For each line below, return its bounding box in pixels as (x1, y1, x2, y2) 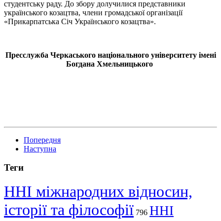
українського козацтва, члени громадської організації (4, 8, 183, 17)
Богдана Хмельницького (66, 59, 155, 68)
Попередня (24, 135, 61, 144)
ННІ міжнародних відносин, (4, 183, 192, 201)
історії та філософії (4, 201, 134, 219)
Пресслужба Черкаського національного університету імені (5, 50, 216, 59)
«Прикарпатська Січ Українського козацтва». (4, 17, 156, 26)
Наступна (24, 144, 56, 153)
